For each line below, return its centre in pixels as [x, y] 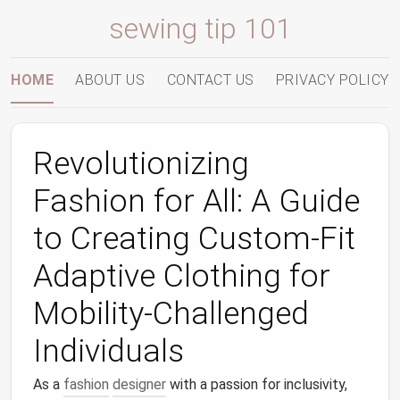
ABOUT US [110, 80]
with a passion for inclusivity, [257, 384]
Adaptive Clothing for [182, 276]
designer [139, 384]
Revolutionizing [141, 163]
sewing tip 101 [200, 29]
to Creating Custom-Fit [194, 238]
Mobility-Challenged [171, 313]
